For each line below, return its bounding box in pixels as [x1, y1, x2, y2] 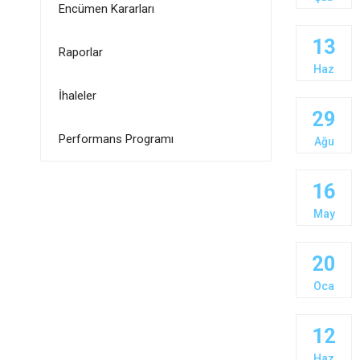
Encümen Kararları [58, 2, 154, 16]
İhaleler [58, 88, 96, 103]
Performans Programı [58, 132, 174, 146]
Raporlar [58, 45, 103, 59]
